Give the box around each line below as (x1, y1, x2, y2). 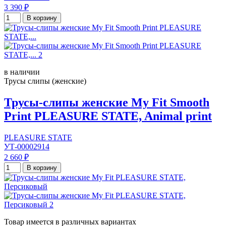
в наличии (4, 68, 40, 77)
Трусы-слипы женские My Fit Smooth (4, 96, 209, 109)
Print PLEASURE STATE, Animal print (4, 109, 212, 123)
